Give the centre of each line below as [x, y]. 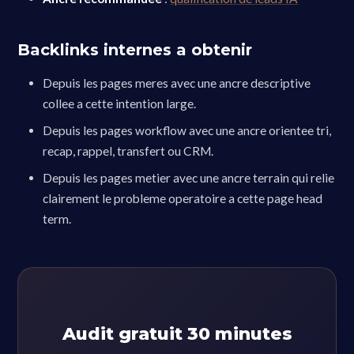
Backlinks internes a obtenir [135, 50]
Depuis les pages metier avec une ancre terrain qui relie [189, 178]
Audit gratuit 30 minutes [177, 334]
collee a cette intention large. [120, 104]
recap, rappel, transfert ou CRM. [128, 151]
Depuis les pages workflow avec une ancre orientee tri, [187, 130]
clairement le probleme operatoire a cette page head [183, 198]
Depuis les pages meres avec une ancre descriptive [177, 83]
